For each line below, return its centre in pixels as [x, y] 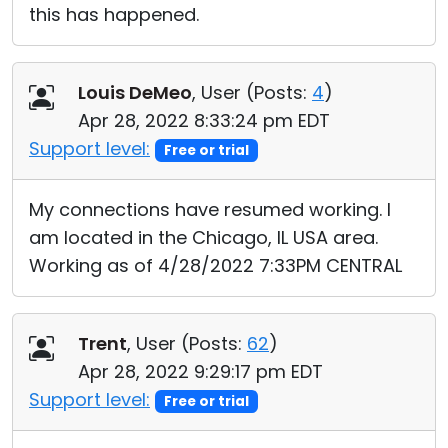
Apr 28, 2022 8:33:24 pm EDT [204, 120]
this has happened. [114, 14]
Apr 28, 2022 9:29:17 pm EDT [200, 371]
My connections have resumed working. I [210, 209]
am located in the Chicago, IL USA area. [203, 237]
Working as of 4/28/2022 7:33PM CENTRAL [215, 265]
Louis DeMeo [135, 92]
